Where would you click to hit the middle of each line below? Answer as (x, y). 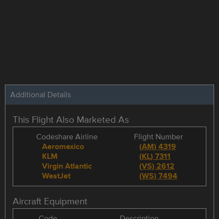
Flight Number (158, 136)
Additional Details (41, 94)
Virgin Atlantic (67, 166)
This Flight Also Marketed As (71, 119)
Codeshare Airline (67, 136)
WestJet (56, 175)
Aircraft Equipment (50, 201)
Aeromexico (63, 146)
